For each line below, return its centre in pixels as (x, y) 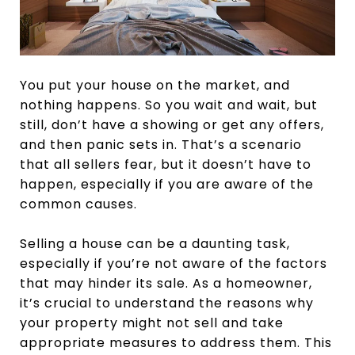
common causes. (78, 204)
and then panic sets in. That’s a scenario (161, 145)
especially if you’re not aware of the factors (174, 264)
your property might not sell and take (152, 323)
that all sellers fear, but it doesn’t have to (166, 165)
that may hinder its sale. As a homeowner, (166, 284)
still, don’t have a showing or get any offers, (172, 125)
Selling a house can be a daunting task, (155, 244)
